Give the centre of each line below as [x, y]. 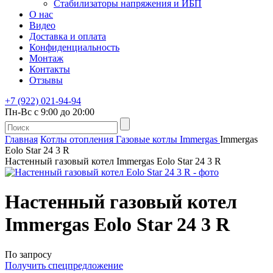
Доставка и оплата [68, 36]
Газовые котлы [147, 139]
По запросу [28, 254]
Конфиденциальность [74, 47]
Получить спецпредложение [64, 265]
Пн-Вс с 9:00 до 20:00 [50, 112]
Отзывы [46, 80]
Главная [21, 139]
